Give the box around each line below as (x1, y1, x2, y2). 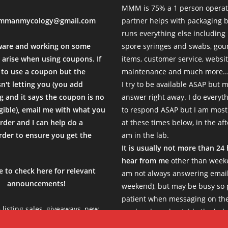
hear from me (122, 155, 169, 165)
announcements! (7, 178, 66, 188)
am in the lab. (122, 130, 169, 140)
